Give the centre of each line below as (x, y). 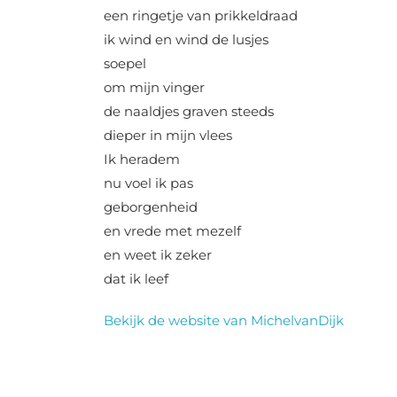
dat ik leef (136, 279)
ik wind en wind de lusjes (186, 39)
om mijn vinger (154, 87)
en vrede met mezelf (172, 231)
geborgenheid (151, 207)
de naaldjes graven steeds (189, 111)
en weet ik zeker (158, 255)
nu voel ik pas (148, 183)
